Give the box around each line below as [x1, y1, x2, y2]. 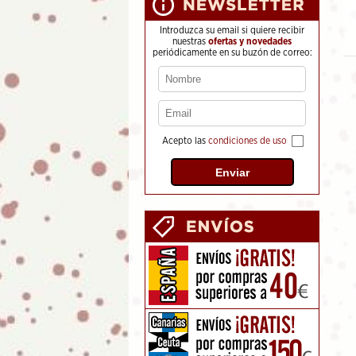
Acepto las [161, 135, 208, 145]
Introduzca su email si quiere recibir [160, 25, 304, 35]
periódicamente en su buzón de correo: [152, 48, 312, 57]
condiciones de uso [207, 135, 287, 145]
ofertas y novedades [208, 37, 292, 46]
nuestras [172, 37, 208, 46]
